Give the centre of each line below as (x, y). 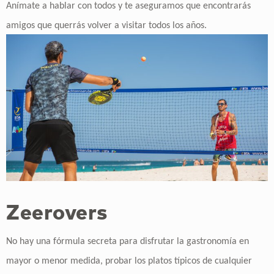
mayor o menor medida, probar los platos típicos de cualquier (129, 261)
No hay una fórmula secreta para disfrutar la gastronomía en (128, 241)
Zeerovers (57, 212)
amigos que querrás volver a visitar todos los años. (108, 25)
